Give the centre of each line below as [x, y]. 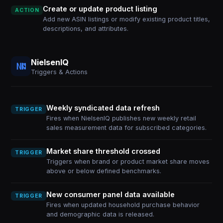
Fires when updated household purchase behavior [123, 205]
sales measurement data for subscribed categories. [126, 128]
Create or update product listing [100, 9]
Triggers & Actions [59, 72]
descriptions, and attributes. [86, 29]
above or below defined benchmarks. [104, 171]
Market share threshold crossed [103, 151]
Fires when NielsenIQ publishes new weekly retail [121, 118]
